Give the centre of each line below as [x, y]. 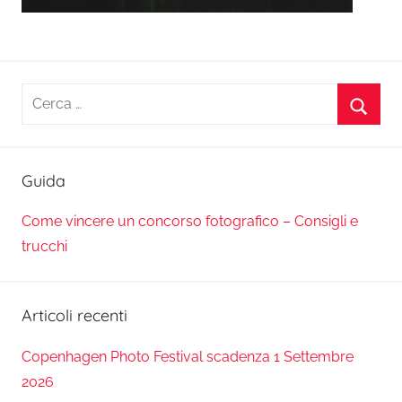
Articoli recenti [74, 316]
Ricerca [45, 95]
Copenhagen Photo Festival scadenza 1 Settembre [188, 356]
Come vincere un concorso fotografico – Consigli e [190, 222]
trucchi [44, 247]
